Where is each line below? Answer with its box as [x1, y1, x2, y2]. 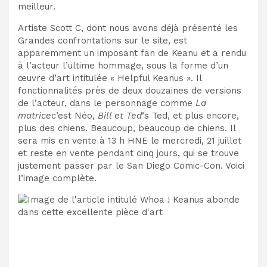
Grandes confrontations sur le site [18, 35, 168, 46]
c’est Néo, [51, 110, 98, 122]
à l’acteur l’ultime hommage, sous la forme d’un [18, 60, 228, 72]
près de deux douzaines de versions [85, 85, 241, 97]
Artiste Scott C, [18, 23, 86, 34]
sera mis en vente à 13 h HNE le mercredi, [18, 135, 204, 147]
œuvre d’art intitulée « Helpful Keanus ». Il [18, 73, 201, 84]
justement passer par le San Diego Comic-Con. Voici [18, 160, 244, 172]
